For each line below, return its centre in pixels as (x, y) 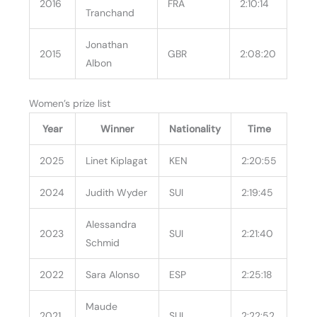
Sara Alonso (113, 274)
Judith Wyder (117, 192)
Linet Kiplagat (117, 160)
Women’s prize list (70, 103)
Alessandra (111, 224)
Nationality (195, 128)
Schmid (103, 242)
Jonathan (107, 44)
